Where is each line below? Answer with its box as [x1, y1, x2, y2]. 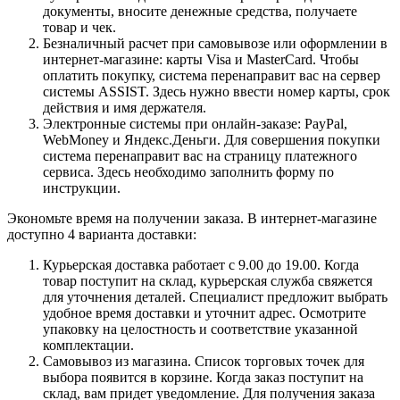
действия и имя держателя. [43, 99, 206, 115]
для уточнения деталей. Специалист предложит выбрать [43, 288, 387, 304]
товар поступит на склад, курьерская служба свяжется [43, 272, 372, 288]
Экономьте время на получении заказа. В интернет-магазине [7, 210, 377, 226]
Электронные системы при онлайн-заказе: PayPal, [43, 115, 347, 131]
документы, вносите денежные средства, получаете [43, 3, 357, 19]
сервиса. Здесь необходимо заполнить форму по [43, 163, 334, 179]
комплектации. [43, 337, 134, 353]
